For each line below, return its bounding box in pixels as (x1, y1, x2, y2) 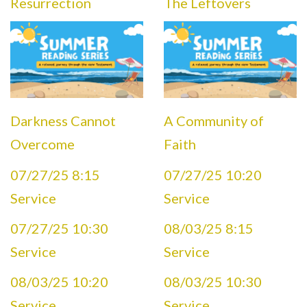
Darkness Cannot (10, 112, 116, 130)
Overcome (10, 136, 75, 153)
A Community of (164, 112, 264, 130)
